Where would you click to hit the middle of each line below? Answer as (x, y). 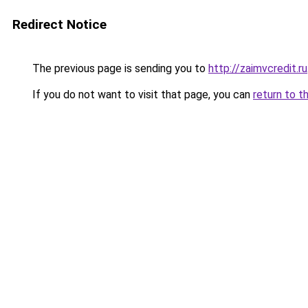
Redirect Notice (59, 24)
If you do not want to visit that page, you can (141, 95)
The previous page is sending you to (119, 68)
